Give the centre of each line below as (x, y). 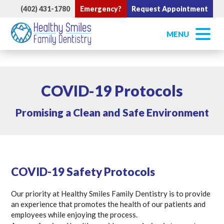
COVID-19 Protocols (112, 90)
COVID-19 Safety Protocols (83, 172)
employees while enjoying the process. (74, 214)
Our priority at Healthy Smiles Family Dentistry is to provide (111, 193)
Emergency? (100, 9)
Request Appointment (169, 9)
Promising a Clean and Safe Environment (112, 112)
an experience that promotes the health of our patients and (108, 204)
